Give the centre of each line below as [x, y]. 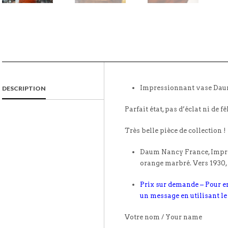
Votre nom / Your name [163, 217]
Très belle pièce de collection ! [175, 130]
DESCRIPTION [24, 88]
